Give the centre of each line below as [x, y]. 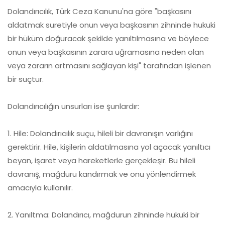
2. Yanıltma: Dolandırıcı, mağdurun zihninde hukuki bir [103, 215]
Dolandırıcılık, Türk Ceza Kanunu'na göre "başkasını [99, 12]
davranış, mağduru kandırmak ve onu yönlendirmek [102, 174]
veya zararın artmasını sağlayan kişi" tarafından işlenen [109, 66]
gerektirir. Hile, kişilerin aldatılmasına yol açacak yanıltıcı [109, 147]
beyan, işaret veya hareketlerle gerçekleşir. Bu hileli [101, 161]
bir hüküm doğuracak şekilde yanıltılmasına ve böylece [108, 39]
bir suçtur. [26, 79]
